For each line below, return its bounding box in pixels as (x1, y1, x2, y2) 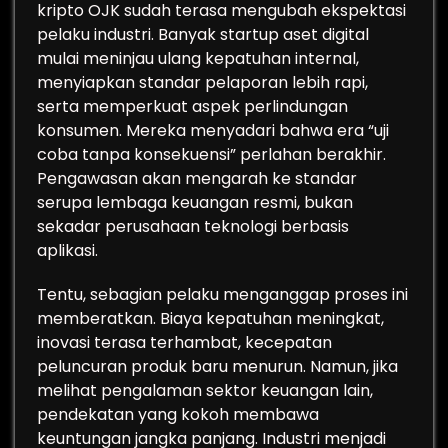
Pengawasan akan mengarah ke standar (37, 167, 357, 190)
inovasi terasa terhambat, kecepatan (37, 331, 332, 354)
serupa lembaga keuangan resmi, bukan (37, 191, 353, 214)
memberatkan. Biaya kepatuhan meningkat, (37, 307, 384, 330)
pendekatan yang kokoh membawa (37, 403, 319, 426)
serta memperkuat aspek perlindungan (37, 95, 348, 118)
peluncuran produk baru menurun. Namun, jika (37, 355, 398, 378)
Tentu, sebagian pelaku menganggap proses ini (37, 283, 408, 306)
